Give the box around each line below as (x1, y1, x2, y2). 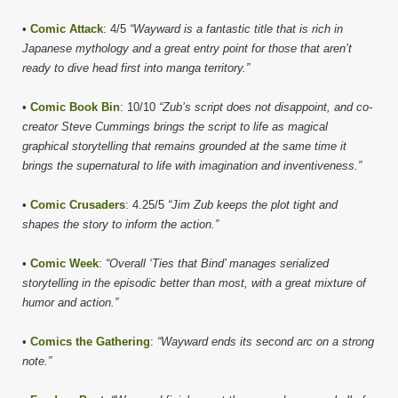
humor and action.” (22, 295, 118, 309)
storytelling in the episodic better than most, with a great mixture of (22, 275, 366, 290)
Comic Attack (30, 21, 103, 36)
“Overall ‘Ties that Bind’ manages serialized (106, 256, 329, 270)
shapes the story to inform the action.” (22, 217, 219, 231)
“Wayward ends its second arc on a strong (157, 334, 374, 348)
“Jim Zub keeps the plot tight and (168, 197, 338, 211)
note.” (22, 354, 52, 368)
